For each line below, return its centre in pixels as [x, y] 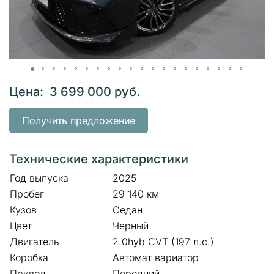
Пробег [27, 194]
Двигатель [35, 242]
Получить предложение [79, 120]
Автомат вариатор [156, 258]
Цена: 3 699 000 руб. [75, 91]
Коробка [29, 258]
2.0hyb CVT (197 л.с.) [163, 242]
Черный [131, 226]
